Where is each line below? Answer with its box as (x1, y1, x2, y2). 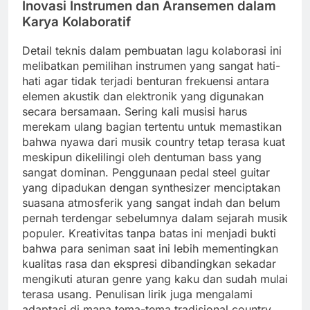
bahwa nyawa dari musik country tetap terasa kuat (22, 135, 285, 149)
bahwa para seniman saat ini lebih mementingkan (22, 241, 278, 256)
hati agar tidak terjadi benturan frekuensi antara (22, 74, 269, 89)
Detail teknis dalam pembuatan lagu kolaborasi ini (22, 44, 282, 58)
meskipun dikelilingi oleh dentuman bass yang (22, 150, 262, 165)
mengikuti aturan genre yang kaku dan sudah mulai (22, 272, 288, 286)
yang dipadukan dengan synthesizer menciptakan (22, 181, 280, 195)
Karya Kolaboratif (22, 14, 131, 30)
